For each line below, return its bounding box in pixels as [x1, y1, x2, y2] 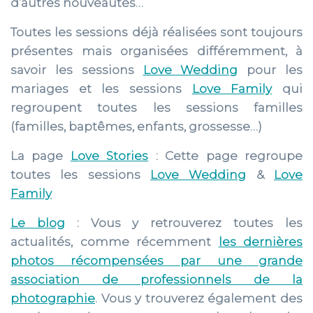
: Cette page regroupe [148, 149, 303, 163]
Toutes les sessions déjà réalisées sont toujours [10, 25, 303, 39]
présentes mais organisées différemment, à [10, 44, 303, 58]
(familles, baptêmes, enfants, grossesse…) [10, 119, 262, 133]
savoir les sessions [10, 63, 143, 77]
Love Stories [70, 149, 149, 163]
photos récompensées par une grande [10, 254, 303, 268]
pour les [238, 63, 303, 77]
